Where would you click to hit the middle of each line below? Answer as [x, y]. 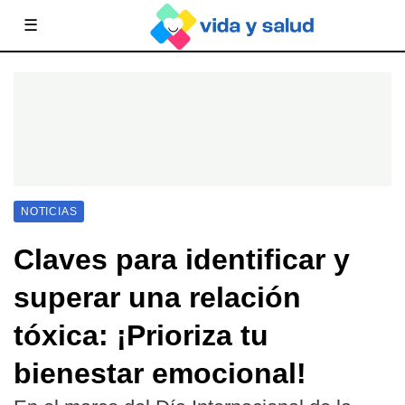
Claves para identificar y [182, 259]
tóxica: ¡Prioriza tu [141, 335]
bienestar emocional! [160, 373]
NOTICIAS [49, 212]
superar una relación [157, 297]
